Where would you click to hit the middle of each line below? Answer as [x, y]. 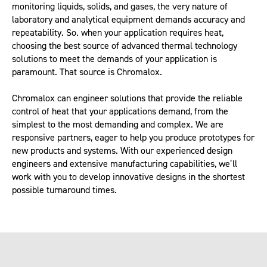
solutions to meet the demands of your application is [114, 59]
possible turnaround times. [64, 190]
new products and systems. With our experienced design [122, 151]
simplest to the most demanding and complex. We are [118, 125]
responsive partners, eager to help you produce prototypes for [133, 138]
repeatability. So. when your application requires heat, [118, 33]
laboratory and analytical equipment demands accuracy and [128, 20]
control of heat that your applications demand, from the [120, 111]
